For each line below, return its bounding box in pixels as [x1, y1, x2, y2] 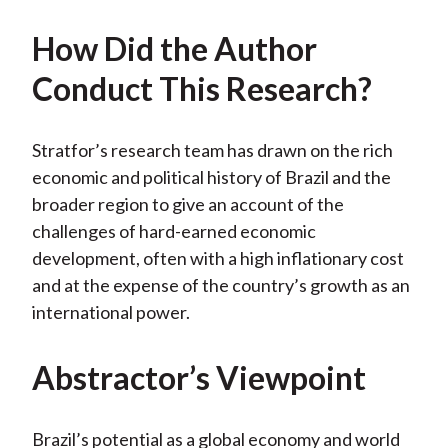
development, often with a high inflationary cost [31, 247, 404, 270]
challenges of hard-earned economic [31, 220, 316, 243]
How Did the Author [31, 29, 317, 69]
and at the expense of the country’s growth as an [31, 274, 410, 297]
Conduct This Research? [31, 69, 372, 109]
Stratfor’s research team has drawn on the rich [31, 139, 393, 162]
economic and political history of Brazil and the [31, 166, 391, 189]
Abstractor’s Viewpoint [31, 358, 366, 398]
